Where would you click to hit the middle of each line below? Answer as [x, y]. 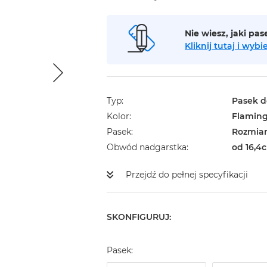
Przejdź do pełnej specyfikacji [187, 175]
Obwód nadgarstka [146, 148]
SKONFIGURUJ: [139, 217]
